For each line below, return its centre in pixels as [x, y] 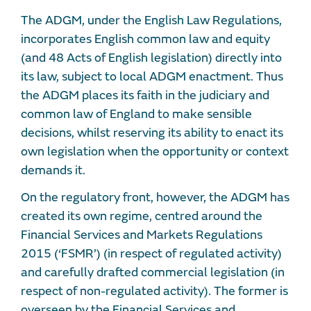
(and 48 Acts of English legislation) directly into [151, 58]
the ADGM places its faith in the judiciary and [145, 95]
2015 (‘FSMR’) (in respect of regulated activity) [151, 253]
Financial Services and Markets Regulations [142, 235]
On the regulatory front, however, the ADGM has [155, 197]
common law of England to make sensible [136, 114]
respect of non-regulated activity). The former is [154, 291]
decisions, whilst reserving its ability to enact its [152, 133]
